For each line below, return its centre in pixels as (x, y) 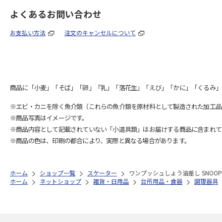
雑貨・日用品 (111, 181)
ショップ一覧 (57, 172)
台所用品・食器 (162, 181)
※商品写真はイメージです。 (49, 117)
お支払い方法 (28, 32)
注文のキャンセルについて (100, 32)
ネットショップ (60, 181)
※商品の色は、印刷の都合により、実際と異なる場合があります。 (100, 140)
